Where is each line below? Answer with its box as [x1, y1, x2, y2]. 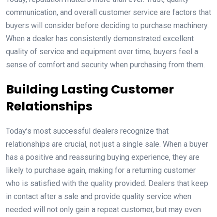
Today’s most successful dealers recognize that [6, 126, 169, 136]
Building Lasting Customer [6, 80, 174, 98]
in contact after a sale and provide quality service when [6, 191, 191, 201]
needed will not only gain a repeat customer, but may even [6, 204, 201, 214]
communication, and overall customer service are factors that [6, 7, 211, 17]
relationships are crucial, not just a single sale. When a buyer [6, 139, 208, 149]
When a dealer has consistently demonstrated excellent [6, 33, 194, 43]
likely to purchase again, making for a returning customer [6, 165, 196, 175]
